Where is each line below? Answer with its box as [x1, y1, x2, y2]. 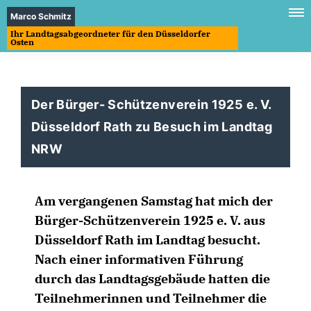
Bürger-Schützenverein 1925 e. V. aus [35, 212, 265, 228]
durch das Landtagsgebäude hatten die [35, 271, 270, 287]
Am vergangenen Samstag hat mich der [35, 193, 273, 209]
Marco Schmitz [10, 11, 72, 22]
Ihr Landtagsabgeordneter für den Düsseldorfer [10, 28, 210, 39]
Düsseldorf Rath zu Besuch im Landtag [31, 119, 272, 134]
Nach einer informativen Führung [35, 251, 243, 267]
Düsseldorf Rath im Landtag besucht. [35, 232, 260, 248]
